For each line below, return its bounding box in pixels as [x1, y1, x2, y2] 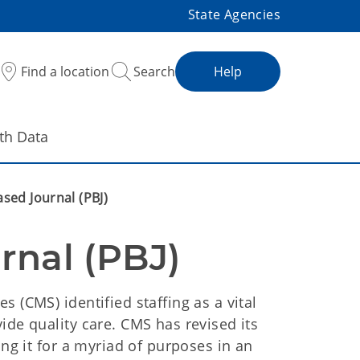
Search [133, 63, 175, 80]
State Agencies [187, 6, 280, 23]
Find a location [21, 63, 109, 80]
